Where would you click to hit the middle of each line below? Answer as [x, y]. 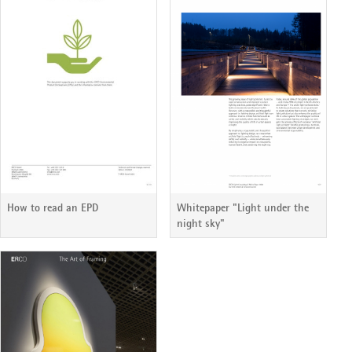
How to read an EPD [53, 208]
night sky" [201, 224]
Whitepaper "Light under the [243, 208]
